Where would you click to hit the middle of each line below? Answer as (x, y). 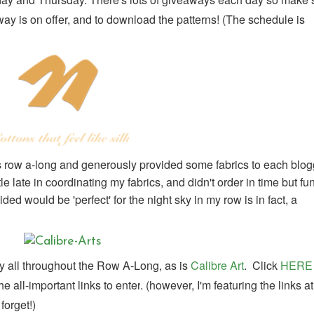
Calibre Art (217, 265)
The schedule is (265, 19)
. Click (262, 265)
